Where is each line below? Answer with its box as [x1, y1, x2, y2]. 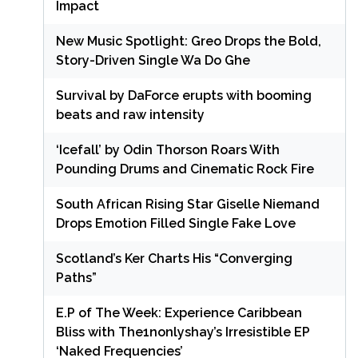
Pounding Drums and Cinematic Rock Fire [55, 161, 314, 177]
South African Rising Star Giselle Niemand [55, 196, 320, 212]
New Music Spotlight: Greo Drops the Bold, [55, 33, 321, 49]
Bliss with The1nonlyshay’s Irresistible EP [55, 324, 310, 340]
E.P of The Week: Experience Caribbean [55, 304, 302, 320]
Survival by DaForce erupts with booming [55, 87, 312, 103]
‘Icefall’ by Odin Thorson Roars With [55, 141, 280, 157]
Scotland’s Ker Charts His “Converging [55, 250, 292, 266]
